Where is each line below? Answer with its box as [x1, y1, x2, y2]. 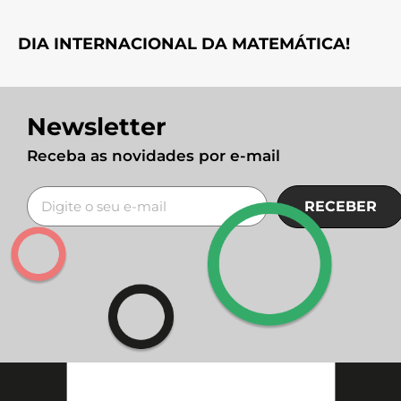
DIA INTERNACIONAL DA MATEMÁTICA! [18, 33, 350, 54]
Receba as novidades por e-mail [27, 146, 280, 165]
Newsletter [27, 111, 166, 141]
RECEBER [303, 197, 377, 215]
